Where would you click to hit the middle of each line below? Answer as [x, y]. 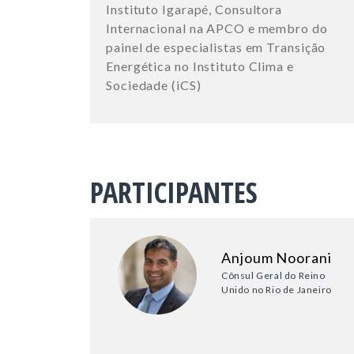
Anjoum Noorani [277, 258]
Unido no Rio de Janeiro [277, 290]
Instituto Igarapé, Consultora [194, 9]
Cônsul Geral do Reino [273, 276]
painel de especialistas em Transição [216, 47]
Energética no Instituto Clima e [200, 66]
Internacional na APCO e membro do [217, 28]
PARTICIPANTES [174, 193]
